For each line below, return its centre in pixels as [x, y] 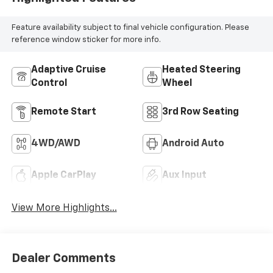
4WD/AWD [55, 144]
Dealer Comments [63, 259]
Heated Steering [201, 70]
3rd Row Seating [200, 112]
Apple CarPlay [63, 175]
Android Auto [193, 144]
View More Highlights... [64, 209]
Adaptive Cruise [68, 70]
